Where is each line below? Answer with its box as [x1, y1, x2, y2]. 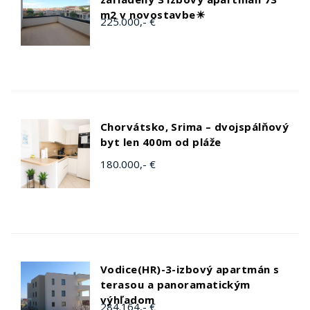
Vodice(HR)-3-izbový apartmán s [100, 262, 280, 276]
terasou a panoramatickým [100, 277, 250, 291]
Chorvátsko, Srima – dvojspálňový [100, 120, 289, 134]
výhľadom [100, 293, 155, 307]
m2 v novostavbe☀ [100, 8, 206, 21]
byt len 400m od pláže [100, 135, 221, 149]
